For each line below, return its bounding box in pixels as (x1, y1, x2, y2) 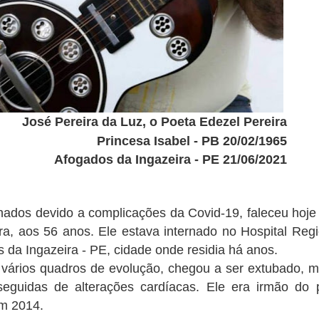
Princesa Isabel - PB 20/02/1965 (96, 133, 287, 148)
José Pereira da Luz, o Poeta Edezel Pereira (21, 114, 287, 129)
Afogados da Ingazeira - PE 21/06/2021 (53, 152, 287, 167)
